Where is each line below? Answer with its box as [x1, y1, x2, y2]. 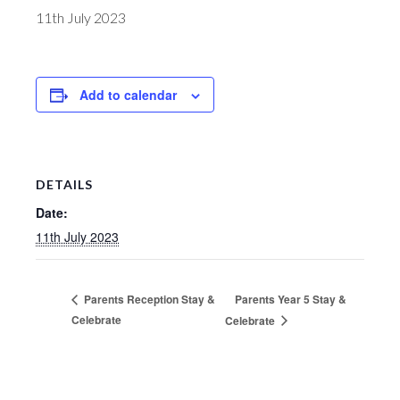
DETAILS [36, 176, 93, 192]
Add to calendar [79, 86, 177, 104]
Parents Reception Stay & [81, 290, 215, 307]
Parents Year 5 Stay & [235, 290, 347, 307]
